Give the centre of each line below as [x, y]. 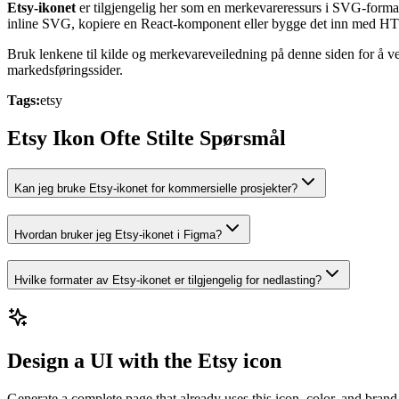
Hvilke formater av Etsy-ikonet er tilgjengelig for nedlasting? [168, 281]
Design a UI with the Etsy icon [144, 361]
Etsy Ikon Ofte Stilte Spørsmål [147, 138]
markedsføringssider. [65, 70]
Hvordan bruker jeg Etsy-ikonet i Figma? [118, 234]
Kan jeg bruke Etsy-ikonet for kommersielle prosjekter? [156, 188]
